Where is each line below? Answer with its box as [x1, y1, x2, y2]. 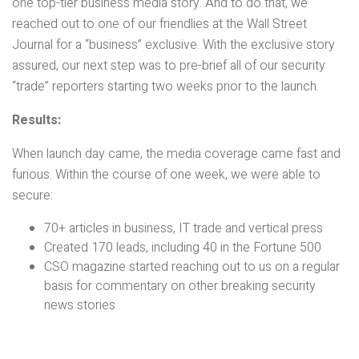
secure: [12, 186, 53, 205]
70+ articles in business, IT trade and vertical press [44, 219, 323, 238]
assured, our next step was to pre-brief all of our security [12, 56, 325, 75]
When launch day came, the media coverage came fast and [12, 144, 341, 163]
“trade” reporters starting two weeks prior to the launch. [12, 77, 319, 96]
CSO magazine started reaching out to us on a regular [44, 257, 340, 276]
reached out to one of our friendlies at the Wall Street [12, 14, 307, 34]
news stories [44, 296, 115, 315]
